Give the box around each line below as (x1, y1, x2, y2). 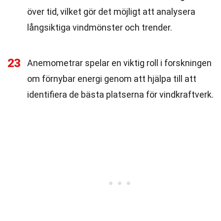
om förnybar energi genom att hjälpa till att (27, 74, 196, 84)
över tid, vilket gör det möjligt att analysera (27, 6, 195, 17)
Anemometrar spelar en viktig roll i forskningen (27, 58, 212, 68)
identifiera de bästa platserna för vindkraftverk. (27, 89, 214, 100)
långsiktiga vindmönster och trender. (27, 22, 172, 33)
